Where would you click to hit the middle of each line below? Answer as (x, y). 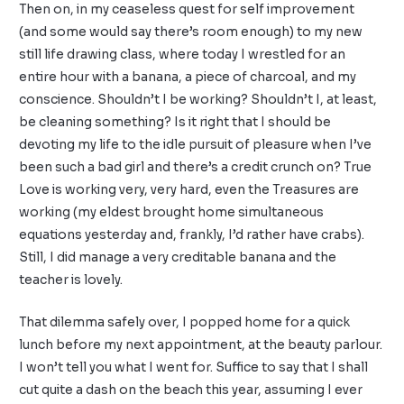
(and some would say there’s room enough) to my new (191, 32)
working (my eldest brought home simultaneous (172, 212)
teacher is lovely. (71, 280)
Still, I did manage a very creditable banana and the (178, 257)
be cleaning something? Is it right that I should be (175, 122)
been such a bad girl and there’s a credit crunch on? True (196, 167)
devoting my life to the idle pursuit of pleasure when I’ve (196, 144)
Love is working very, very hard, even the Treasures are (189, 189)
